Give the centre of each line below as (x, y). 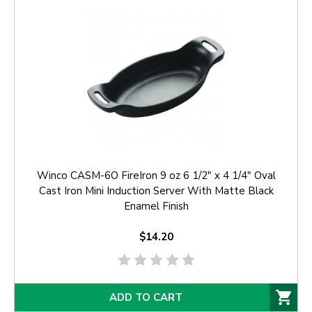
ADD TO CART (146, 297)
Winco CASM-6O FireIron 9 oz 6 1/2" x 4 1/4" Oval (156, 176)
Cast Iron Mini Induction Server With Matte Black (156, 191)
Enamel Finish (156, 206)
